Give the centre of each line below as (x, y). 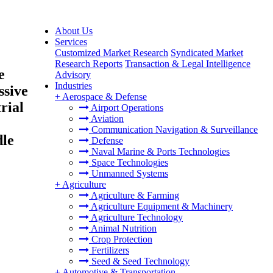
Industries (73, 86)
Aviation (106, 119)
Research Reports (89, 64)
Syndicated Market (207, 53)
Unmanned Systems (129, 173)
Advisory (73, 75)
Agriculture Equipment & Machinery (161, 206)
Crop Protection (121, 239)
